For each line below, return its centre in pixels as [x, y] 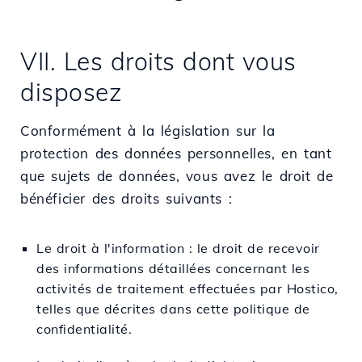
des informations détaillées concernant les [173, 268]
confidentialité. [84, 328]
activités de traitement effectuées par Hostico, [187, 288]
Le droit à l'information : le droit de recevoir [178, 248]
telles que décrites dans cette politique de [173, 308]
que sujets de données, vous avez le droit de [177, 175]
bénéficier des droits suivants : [126, 198]
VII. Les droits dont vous [158, 61]
